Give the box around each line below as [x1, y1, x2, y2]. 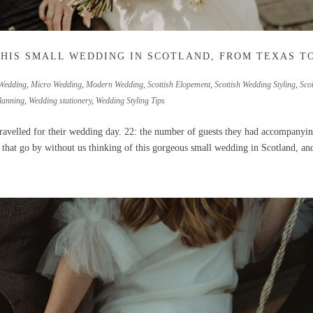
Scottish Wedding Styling [214, 80, 296, 90]
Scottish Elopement [147, 80, 211, 90]
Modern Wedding [86, 80, 144, 90]
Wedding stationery [29, 96, 92, 106]
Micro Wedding [31, 80, 82, 90]
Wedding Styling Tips [96, 96, 166, 106]
